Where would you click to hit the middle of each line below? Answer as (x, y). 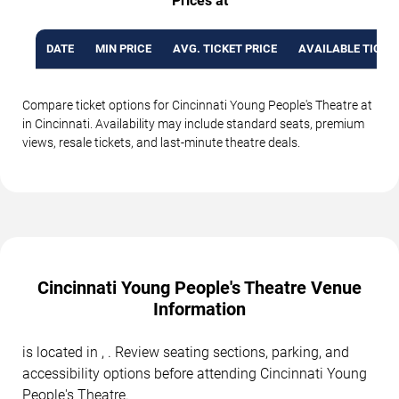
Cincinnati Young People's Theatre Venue (199, 287)
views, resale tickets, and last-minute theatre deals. (161, 142)
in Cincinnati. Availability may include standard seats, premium (193, 123)
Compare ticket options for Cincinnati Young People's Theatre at (197, 105)
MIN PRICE (123, 48)
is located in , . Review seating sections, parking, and (186, 352)
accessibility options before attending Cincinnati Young (195, 373)
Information (199, 309)
